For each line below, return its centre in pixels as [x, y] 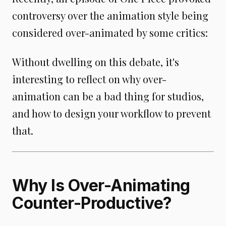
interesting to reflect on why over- [89, 79]
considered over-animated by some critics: [110, 32]
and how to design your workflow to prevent [111, 113]
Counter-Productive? [92, 203]
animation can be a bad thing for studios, [108, 96]
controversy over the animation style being [110, 15]
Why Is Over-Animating [101, 185]
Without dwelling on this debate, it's [96, 62]
